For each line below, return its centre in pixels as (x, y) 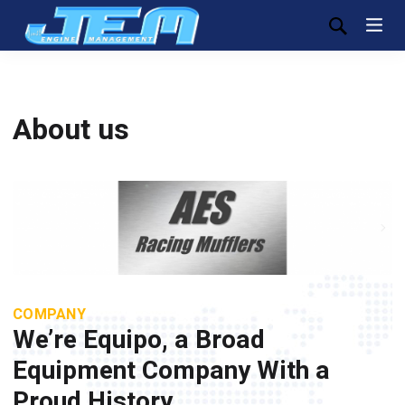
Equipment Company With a (171, 371)
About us (71, 130)
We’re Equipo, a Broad (139, 340)
